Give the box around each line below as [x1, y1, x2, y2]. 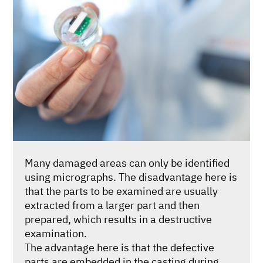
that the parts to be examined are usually [25, 184, 218, 198]
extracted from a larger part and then [25, 198, 200, 213]
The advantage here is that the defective [25, 240, 215, 255]
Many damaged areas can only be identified [25, 156, 230, 170]
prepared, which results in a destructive [25, 212, 213, 227]
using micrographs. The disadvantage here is [25, 170, 238, 184]
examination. [25, 226, 87, 241]
